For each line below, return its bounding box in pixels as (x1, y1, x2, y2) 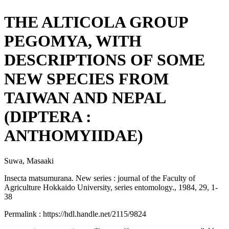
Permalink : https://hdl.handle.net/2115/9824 (4, 209, 146, 218)
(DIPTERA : (4, 107, 91, 126)
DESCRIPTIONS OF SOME (4, 51, 205, 70)
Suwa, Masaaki (4, 156, 54, 165)
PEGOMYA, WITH (4, 32, 142, 51)
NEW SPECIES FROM (4, 70, 169, 88)
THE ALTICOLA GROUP (4, 13, 188, 32)
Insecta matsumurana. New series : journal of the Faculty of (4, 173, 195, 182)
